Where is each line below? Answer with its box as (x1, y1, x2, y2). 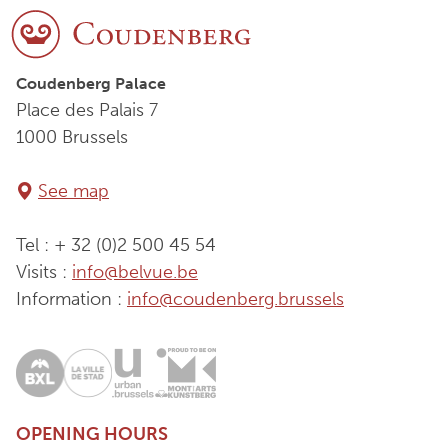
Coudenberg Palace (16, 74, 166, 94)
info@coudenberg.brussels (127, 288, 344, 311)
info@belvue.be (72, 261, 198, 284)
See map (38, 180, 109, 203)
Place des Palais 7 (16, 99, 158, 122)
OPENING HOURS (16, 423, 168, 446)
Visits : (16, 261, 72, 284)
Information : (16, 288, 127, 311)
